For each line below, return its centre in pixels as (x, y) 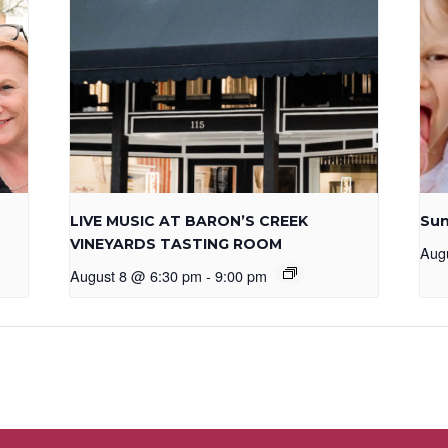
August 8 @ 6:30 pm (136, 276)
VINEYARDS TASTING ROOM (176, 244)
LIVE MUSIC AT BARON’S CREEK (189, 221)
